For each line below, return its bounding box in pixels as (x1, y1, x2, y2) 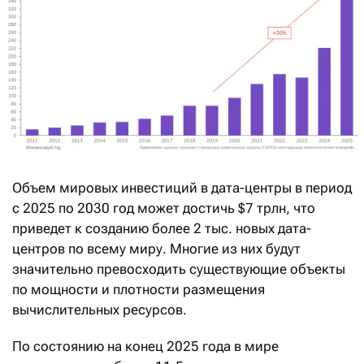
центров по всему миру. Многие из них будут (12, 240, 301, 257)
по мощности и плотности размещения (12, 280, 265, 297)
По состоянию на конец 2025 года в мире (12, 337, 279, 354)
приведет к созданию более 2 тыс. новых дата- (12, 219, 311, 236)
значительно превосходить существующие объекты (12, 260, 345, 277)
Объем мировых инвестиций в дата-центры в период (12, 179, 352, 196)
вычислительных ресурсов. (12, 301, 187, 318)
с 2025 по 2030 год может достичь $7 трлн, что (12, 199, 315, 216)
